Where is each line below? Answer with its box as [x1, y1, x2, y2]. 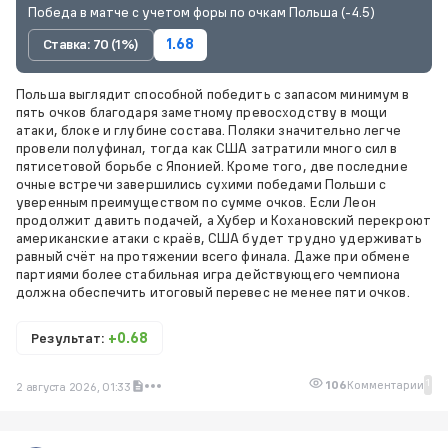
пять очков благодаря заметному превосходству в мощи [16, 102, 388, 121]
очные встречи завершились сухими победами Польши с [16, 174, 387, 193]
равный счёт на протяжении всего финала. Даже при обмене [16, 246, 410, 265]
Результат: [31, 328, 108, 347]
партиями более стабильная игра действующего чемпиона [16, 264, 401, 283]
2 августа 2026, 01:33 [16, 378, 131, 394]
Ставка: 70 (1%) [43, 35, 139, 54]
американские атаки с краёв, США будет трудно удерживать [16, 228, 422, 247]
